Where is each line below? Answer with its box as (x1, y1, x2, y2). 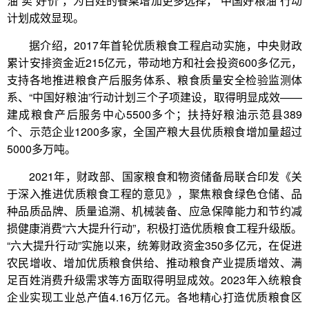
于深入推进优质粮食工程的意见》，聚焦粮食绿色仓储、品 (7, 186, 302, 201)
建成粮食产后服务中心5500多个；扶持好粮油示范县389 (7, 106, 302, 122)
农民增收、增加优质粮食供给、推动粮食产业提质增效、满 (7, 255, 302, 270)
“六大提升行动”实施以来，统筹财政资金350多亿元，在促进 (7, 237, 302, 253)
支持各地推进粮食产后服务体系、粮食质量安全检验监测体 (7, 72, 302, 88)
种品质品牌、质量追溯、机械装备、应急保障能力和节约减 (7, 203, 302, 219)
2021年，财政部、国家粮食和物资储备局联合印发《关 (29, 168, 302, 184)
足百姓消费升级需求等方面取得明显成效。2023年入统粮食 (7, 272, 302, 288)
